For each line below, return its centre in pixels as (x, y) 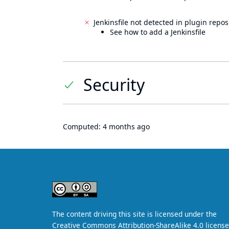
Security (114, 85)
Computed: (83, 127)
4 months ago (126, 127)
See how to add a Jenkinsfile (158, 32)
